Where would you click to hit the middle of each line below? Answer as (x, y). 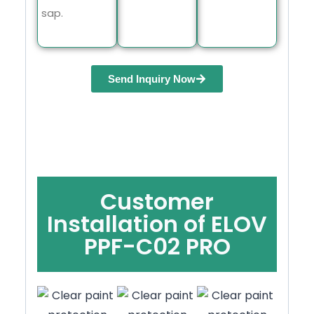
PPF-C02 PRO (157, 247)
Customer (157, 202)
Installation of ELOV (157, 224)
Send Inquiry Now (152, 79)
